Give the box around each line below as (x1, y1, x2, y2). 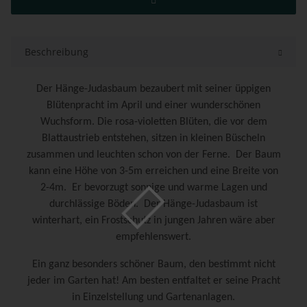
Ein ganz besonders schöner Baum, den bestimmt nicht (32, 259, 275, 271)
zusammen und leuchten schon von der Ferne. (26, 149, 233, 161)
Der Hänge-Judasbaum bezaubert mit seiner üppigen (36, 84, 271, 95)
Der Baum (235, 149, 281, 161)
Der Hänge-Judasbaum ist (144, 199, 258, 210)
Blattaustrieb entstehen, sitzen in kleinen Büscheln (42, 133, 265, 145)
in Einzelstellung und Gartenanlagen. (72, 292, 235, 304)
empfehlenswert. (116, 232, 191, 243)
